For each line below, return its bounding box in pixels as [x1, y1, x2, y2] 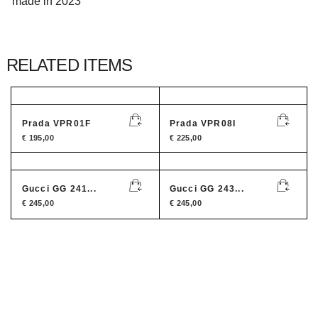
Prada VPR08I [169, 118, 236, 128]
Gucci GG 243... [169, 184, 244, 194]
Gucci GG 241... [21, 184, 97, 194]
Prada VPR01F [21, 118, 92, 128]
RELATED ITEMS [6, 55, 133, 75]
